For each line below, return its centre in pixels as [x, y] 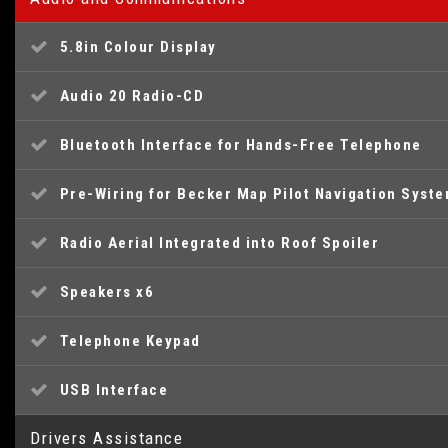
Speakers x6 [106, 292]
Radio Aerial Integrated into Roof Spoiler [219, 243]
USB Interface [113, 390]
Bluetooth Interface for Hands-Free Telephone [240, 145]
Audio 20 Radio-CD [131, 96]
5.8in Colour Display [138, 47]
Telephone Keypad [130, 341]
